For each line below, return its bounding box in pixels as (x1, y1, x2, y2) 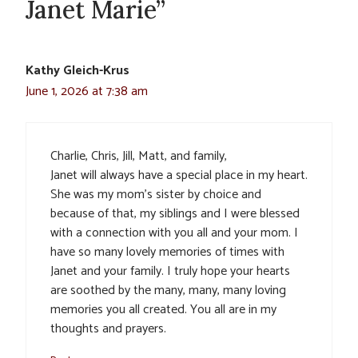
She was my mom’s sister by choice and (50, 183, 261, 205)
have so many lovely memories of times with (50, 241, 284, 263)
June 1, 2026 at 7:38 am (26, 80, 148, 102)
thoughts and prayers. (50, 317, 166, 340)
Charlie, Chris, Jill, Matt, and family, (50, 145, 227, 167)
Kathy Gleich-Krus (26, 59, 129, 82)
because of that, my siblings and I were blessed (50, 202, 300, 225)
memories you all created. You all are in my (50, 298, 276, 320)
